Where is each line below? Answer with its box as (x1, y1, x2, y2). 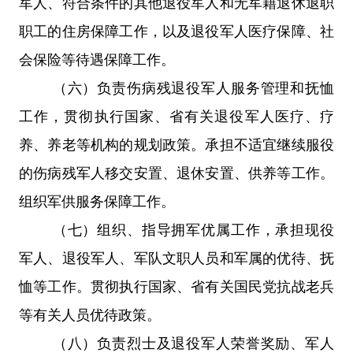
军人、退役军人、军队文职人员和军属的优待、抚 (19, 250, 334, 266)
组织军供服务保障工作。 (19, 193, 175, 210)
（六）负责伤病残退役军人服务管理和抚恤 (52, 80, 334, 96)
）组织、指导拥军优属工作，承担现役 (82, 221, 335, 238)
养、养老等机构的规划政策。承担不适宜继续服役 (19, 136, 334, 153)
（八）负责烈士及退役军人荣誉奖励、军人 (52, 335, 334, 351)
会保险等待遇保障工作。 (19, 51, 175, 68)
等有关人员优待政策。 (19, 307, 161, 323)
